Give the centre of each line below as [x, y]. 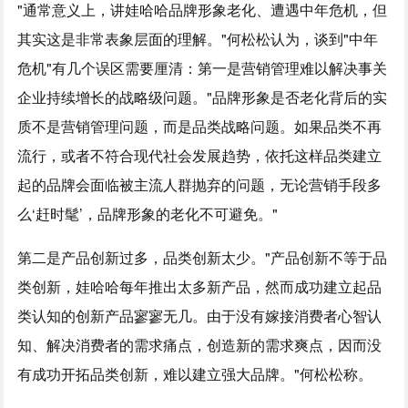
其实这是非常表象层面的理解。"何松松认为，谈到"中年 [198, 39]
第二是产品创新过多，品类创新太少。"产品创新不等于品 [203, 257]
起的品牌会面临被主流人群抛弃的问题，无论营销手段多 [200, 184]
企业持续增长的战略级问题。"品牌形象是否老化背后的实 [203, 97]
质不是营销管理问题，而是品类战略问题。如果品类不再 [200, 126]
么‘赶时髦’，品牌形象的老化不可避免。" [148, 214]
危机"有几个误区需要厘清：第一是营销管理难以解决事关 [203, 68]
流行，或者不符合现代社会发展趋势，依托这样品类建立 [200, 155]
